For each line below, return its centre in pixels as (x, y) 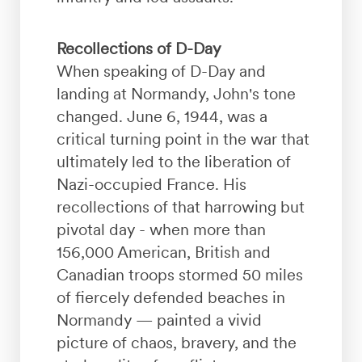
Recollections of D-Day (138, 48)
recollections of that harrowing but (180, 206)
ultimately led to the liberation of (173, 161)
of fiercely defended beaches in (170, 297)
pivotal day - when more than (161, 229)
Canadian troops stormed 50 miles (179, 274)
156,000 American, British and (163, 252)
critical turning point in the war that (183, 139)
